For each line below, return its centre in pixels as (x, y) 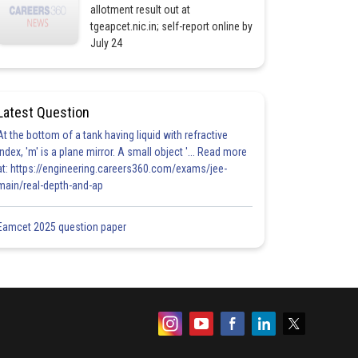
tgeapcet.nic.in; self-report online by (171, 26)
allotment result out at (140, 10)
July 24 (106, 43)
